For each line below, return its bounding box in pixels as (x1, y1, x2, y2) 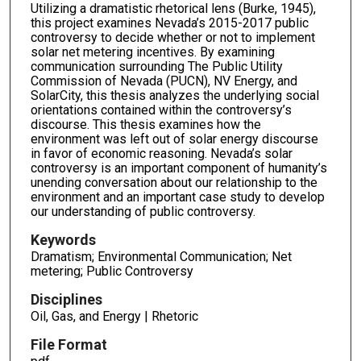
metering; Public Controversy (30, 263, 193, 280)
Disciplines (30, 291, 102, 309)
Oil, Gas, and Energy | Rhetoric (30, 309, 198, 325)
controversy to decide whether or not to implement (30, 30, 315, 46)
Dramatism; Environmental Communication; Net (30, 249, 292, 265)
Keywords (30, 231, 96, 249)
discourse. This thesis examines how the (30, 117, 261, 133)
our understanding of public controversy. (30, 204, 255, 220)
